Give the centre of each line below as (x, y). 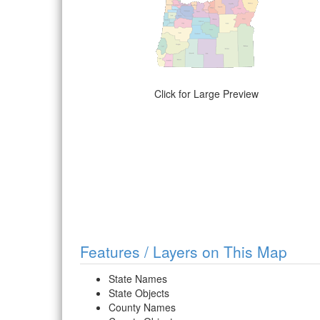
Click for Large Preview (206, 94)
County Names (142, 307)
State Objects (139, 293)
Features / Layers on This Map (184, 252)
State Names (138, 279)
